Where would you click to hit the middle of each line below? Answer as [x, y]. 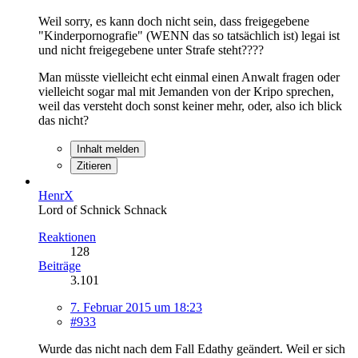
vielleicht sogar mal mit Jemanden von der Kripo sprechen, [186, 91]
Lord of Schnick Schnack [103, 209]
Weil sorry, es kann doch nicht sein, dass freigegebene [174, 21]
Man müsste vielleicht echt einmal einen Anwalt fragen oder [189, 77]
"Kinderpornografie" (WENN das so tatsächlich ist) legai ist [189, 35]
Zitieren [94, 165]
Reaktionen [67, 237]
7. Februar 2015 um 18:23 [136, 307]
